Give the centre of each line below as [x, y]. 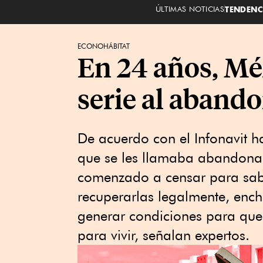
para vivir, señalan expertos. [168, 235]
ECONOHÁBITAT [104, 46]
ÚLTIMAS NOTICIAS [190, 9]
